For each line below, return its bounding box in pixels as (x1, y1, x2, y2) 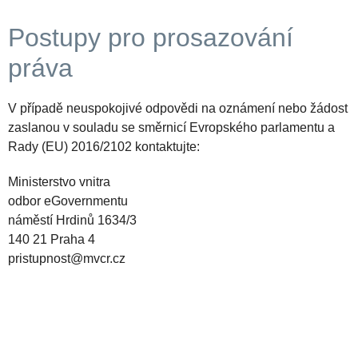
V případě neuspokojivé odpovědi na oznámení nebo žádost (8, 101, 348, 116)
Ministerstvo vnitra (8, 175, 110, 189)
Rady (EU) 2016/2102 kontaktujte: (8, 140, 200, 154)
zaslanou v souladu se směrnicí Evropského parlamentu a (8, 121, 335, 135)
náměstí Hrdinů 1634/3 (8, 213, 137, 228)
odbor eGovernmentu (8, 194, 128, 209)
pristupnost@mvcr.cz (8, 252, 125, 266)
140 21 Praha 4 (8, 233, 95, 247)
